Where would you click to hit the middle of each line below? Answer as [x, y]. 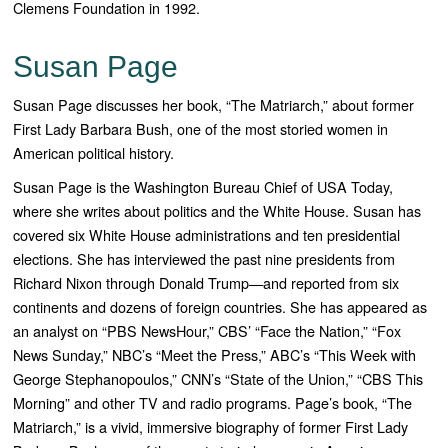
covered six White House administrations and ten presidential [207, 235]
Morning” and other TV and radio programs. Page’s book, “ [200, 403]
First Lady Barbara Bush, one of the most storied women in [201, 129]
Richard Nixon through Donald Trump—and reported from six [206, 283]
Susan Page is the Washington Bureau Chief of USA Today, [203, 187]
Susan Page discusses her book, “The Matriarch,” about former [214, 105]
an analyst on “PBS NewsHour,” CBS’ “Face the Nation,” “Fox [207, 331]
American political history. [94, 153]
